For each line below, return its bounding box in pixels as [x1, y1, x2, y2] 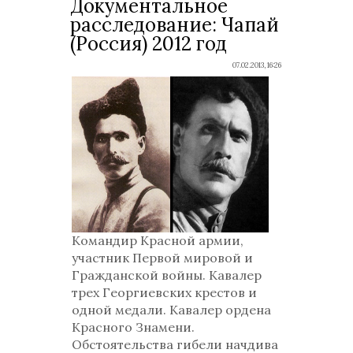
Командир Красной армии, [72, 232, 243, 248]
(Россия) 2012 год [70, 32, 227, 56]
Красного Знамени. [72, 319, 195, 335]
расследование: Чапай [70, 13, 279, 37]
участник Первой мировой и [72, 250, 253, 266]
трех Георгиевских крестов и [72, 284, 257, 300]
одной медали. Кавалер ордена [72, 302, 271, 318]
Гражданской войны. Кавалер [72, 267, 262, 283]
